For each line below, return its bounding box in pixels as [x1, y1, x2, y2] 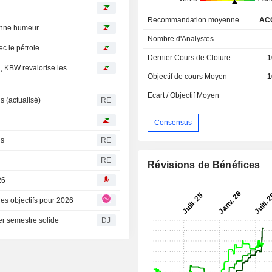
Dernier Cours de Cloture [148, 53, 231, 63]
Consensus [154, 118, 192, 127]
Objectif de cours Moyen [148, 72, 228, 81]
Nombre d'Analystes [148, 35, 214, 44]
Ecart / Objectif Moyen [148, 91, 220, 100]
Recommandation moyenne [148, 16, 240, 25]
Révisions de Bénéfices [148, 160, 260, 171]
